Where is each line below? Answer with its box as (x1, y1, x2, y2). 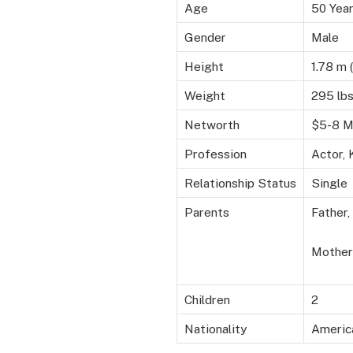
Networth (184, 117, 240, 132)
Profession (184, 147, 247, 162)
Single (310, 176, 347, 191)
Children (184, 292, 230, 307)
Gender (184, 30, 226, 45)
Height (184, 59, 224, 74)
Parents (184, 205, 229, 220)
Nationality (184, 321, 247, 336)
